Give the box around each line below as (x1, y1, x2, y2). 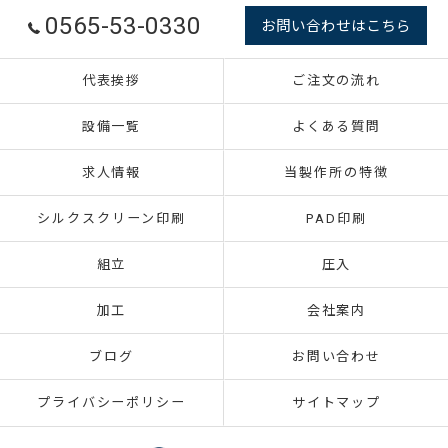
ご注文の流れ (291, 73, 382, 88)
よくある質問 (291, 119, 382, 134)
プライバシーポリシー (36, 395, 187, 410)
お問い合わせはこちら (261, 18, 412, 35)
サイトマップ (291, 395, 382, 410)
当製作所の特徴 (284, 165, 389, 180)
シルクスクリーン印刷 (37, 211, 186, 226)
